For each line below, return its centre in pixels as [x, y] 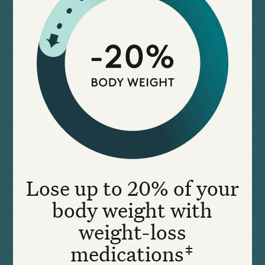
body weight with [132, 210]
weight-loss [132, 232]
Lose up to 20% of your [132, 188]
